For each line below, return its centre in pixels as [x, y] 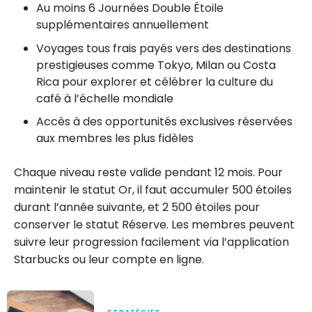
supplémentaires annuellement [123, 25]
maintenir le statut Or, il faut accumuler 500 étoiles [153, 190]
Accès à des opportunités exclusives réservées [164, 122]
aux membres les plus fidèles [115, 139]
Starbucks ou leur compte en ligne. [109, 260]
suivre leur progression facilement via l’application [151, 242]
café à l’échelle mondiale [105, 98]
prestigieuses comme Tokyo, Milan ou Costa [156, 65]
